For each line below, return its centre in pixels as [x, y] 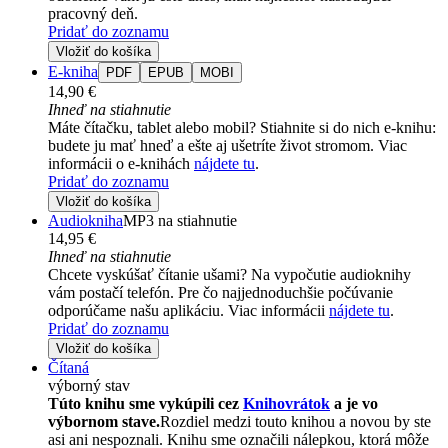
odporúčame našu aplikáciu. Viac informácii [188, 310]
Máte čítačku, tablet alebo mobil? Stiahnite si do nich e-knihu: [242, 127]
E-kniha [73, 71]
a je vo [354, 403]
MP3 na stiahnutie [180, 220]
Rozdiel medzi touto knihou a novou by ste [295, 421]
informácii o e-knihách [121, 163]
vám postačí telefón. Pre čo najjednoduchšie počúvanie [220, 292]
